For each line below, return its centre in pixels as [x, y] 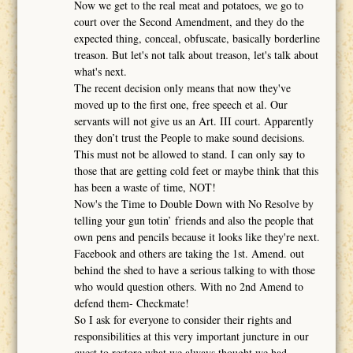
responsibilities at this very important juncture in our [192, 336]
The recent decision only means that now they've [183, 87]
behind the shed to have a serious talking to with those [195, 269]
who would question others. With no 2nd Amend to [189, 286]
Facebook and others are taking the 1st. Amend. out [190, 253]
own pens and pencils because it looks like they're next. [197, 236]
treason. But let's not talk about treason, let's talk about [197, 54]
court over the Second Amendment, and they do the [190, 21]
